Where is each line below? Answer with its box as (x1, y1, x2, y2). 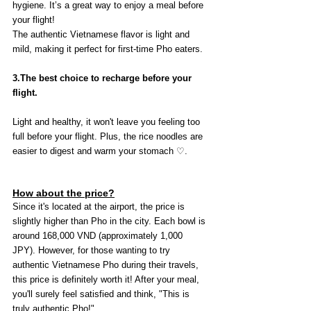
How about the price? (12, 187, 115, 199)
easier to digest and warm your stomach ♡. (12, 146, 187, 157)
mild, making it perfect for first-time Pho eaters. (12, 44, 203, 55)
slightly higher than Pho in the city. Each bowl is (12, 216, 208, 227)
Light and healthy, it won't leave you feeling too (12, 117, 203, 128)
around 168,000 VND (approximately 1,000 (12, 230, 185, 242)
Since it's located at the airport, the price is (12, 201, 187, 212)
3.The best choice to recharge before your (12, 73, 194, 84)
